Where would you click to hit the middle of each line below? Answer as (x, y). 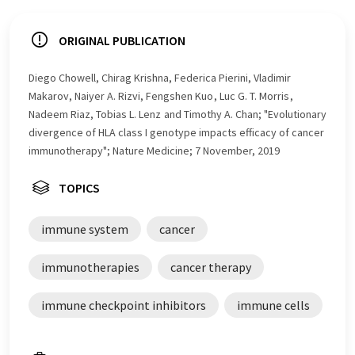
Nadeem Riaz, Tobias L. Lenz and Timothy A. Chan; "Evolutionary (177, 114)
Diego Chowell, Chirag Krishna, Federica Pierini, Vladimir (160, 78)
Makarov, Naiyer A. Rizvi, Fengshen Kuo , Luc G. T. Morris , (161, 96)
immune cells (273, 305)
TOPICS (79, 188)
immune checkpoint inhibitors (124, 305)
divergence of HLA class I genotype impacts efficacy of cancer (176, 132)
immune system (85, 229)
